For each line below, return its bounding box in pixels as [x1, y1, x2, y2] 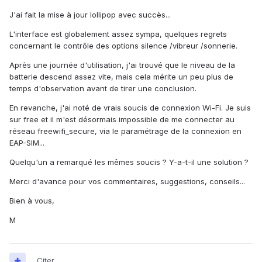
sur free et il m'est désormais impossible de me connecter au [9, 115, 235, 125]
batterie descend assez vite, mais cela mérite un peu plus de [9, 72, 233, 82]
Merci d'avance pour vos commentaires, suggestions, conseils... [9, 177, 245, 187]
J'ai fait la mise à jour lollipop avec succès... [9, 10, 171, 20]
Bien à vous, [9, 196, 54, 206]
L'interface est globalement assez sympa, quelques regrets [9, 29, 227, 39]
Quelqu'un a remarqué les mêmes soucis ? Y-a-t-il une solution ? [9, 157, 249, 167]
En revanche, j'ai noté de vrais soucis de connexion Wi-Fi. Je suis [9, 103, 251, 113]
